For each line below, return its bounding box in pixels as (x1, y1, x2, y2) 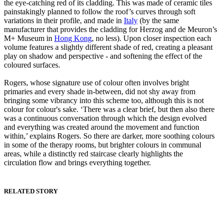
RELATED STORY (4, 187, 58, 195)
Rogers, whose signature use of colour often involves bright (4, 78, 189, 87)
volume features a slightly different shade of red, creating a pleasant (4, 43, 213, 52)
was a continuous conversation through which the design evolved (4, 114, 207, 123)
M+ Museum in (4, 34, 54, 43)
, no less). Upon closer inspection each (92, 34, 211, 43)
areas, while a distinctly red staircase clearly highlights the (4, 149, 183, 158)
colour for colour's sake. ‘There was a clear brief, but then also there (4, 105, 215, 114)
